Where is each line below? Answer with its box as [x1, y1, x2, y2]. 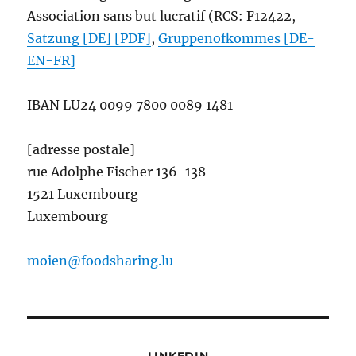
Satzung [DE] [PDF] [27, 29, 152, 46]
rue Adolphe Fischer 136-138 [27, 163, 207, 180]
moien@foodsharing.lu [27, 252, 174, 269]
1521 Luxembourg [27, 185, 139, 202]
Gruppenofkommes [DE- [158, 29, 315, 46]
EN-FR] [27, 52, 76, 68]
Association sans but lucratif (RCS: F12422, [27, 7, 296, 24]
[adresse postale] [27, 141, 136, 157]
